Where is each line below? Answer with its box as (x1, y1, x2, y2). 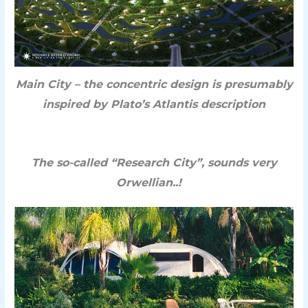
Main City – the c (15, 77, 112, 91)
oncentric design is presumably (111, 77, 293, 91)
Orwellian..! (116, 176, 192, 190)
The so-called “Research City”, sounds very (31, 156, 277, 170)
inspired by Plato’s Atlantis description (43, 97, 265, 111)
